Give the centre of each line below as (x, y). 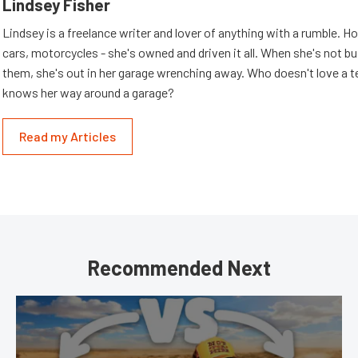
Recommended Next (179, 267)
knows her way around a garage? (88, 92)
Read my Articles (68, 136)
